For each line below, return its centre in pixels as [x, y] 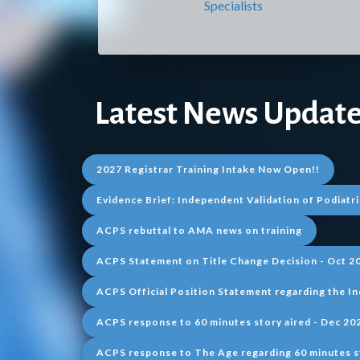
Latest [139, 113]
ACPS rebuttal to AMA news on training [199, 230]
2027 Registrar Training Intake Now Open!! [208, 169]
